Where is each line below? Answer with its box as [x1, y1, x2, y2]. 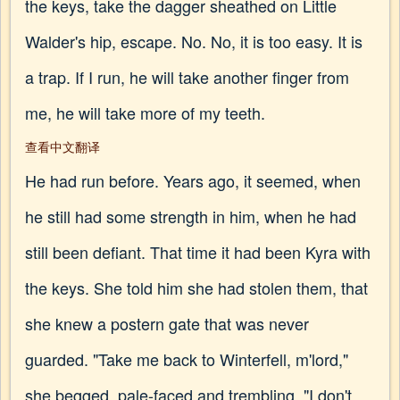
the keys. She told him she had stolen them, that [25, 276, 368, 299]
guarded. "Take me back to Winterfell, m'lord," [25, 347, 348, 371]
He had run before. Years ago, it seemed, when [25, 169, 361, 192]
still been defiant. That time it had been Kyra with [25, 240, 371, 263]
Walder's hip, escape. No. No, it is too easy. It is [25, 29, 362, 53]
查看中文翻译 [25, 137, 100, 155]
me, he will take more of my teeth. [25, 101, 265, 124]
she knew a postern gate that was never [25, 312, 309, 335]
